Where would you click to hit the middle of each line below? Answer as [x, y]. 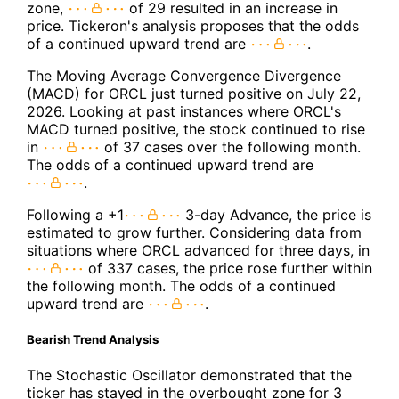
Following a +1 [75, 214]
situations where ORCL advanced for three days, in [198, 250]
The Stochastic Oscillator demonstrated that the [189, 375]
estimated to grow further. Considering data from [194, 232]
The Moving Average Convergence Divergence [184, 75]
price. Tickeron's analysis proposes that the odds [193, 25]
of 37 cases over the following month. [230, 147]
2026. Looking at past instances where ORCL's [184, 111]
